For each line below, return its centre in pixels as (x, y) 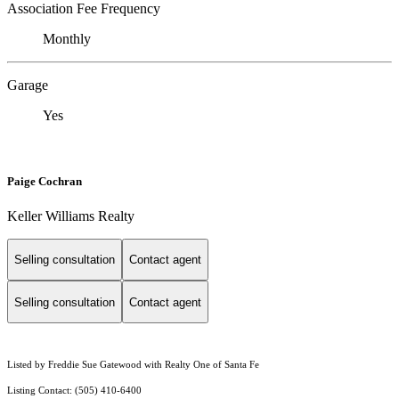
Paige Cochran (45, 181)
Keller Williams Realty (71, 216)
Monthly (67, 39)
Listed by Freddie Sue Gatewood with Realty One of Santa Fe (133, 365)
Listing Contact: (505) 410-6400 (76, 391)
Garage (28, 85)
